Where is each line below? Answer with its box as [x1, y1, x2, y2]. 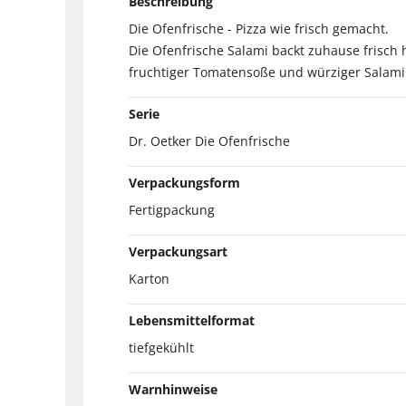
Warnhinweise [129, 380, 217, 398]
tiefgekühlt [129, 338, 194, 356]
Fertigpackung [129, 200, 215, 218]
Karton [129, 269, 169, 287]
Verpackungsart [129, 242, 227, 260]
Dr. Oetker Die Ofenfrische [129, 131, 290, 150]
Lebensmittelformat [129, 311, 255, 329]
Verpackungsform [129, 173, 240, 191]
